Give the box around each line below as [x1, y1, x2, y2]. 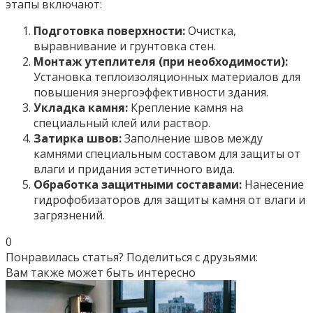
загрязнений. [34, 207, 105, 223]
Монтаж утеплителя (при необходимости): [34, 53, 288, 69]
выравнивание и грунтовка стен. [34, 38, 216, 54]
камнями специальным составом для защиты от [34, 145, 300, 161]
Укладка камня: [34, 99, 128, 115]
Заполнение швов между [122, 130, 263, 146]
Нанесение [242, 176, 304, 192]
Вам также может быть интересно [6, 264, 196, 280]
